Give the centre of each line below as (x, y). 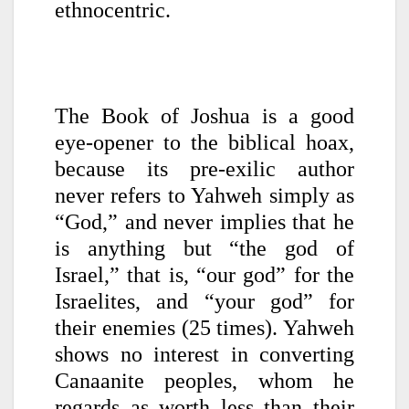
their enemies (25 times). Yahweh (204, 327)
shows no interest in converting (204, 354)
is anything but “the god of (204, 248)
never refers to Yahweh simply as (204, 195)
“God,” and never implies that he (204, 221)
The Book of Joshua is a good (204, 115)
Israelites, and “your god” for (204, 301)
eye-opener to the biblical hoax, (204, 142)
